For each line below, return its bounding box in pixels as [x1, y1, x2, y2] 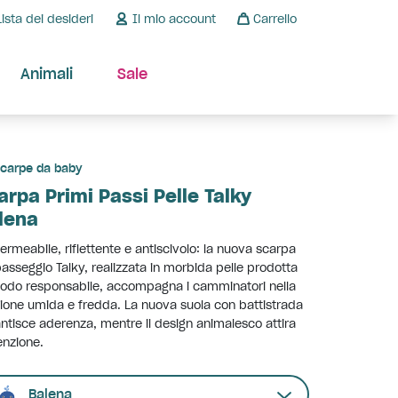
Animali [20, 65, 73, 83]
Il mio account [132, 12, 216, 26]
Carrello [253, 12, 297, 26]
